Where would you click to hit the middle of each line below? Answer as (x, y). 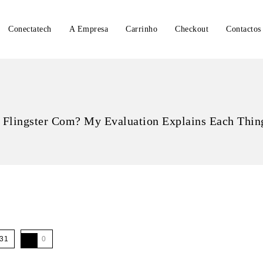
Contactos (244, 29)
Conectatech (30, 29)
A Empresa (88, 29)
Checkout (192, 29)
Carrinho (141, 29)
